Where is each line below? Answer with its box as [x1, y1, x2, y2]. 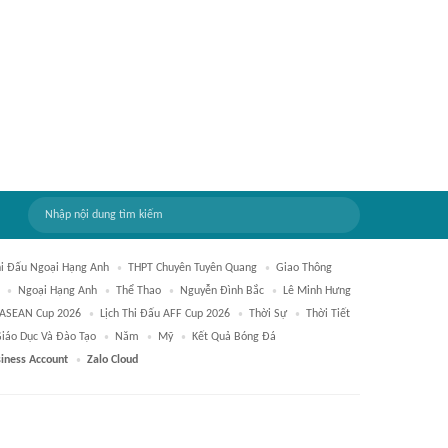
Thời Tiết [306, 308, 350, 320]
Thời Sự [249, 308, 287, 320]
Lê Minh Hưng [283, 285, 351, 297]
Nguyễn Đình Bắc [180, 285, 264, 297]
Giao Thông [276, 262, 332, 274]
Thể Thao [116, 285, 161, 297]
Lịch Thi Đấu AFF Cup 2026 [100, 308, 230, 320]
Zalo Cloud [87, 354, 138, 366]
